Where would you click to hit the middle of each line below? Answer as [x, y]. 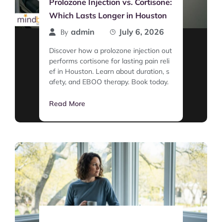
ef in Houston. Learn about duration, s [109, 72]
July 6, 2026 [141, 32]
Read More [67, 104]
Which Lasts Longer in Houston [108, 16]
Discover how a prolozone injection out [111, 51]
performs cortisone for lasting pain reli [109, 61]
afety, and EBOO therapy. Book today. [109, 82]
